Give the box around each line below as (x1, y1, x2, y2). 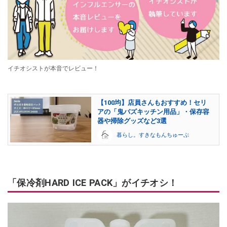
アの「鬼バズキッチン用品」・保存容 (97, 107, 209, 116)
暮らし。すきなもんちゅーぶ (117, 131, 189, 138)
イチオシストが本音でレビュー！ (8, 64, 99, 72)
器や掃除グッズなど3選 (97, 117, 167, 125)
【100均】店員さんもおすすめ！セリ (97, 98, 207, 106)
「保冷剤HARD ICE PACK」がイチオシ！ (8, 177, 178, 188)
